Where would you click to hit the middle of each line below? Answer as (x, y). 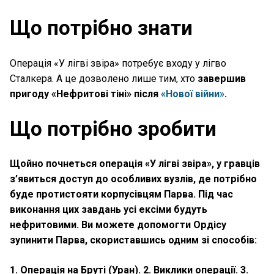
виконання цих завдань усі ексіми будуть (109, 209)
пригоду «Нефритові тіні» (71, 94)
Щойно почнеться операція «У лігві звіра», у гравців (135, 163)
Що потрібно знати (101, 28)
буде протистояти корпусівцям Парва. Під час (121, 194)
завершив (222, 78)
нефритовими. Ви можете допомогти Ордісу (118, 224)
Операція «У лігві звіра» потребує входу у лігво (118, 63)
